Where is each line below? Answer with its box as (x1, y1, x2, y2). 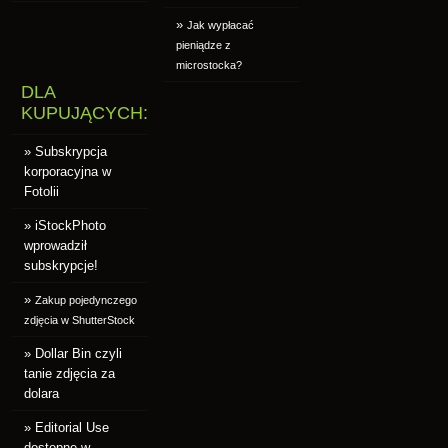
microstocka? (175, 58, 242, 71)
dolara (24, 385, 60, 401)
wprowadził (24, 237, 88, 253)
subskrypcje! (24, 257, 99, 273)
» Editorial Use (24, 419, 110, 435)
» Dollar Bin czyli (24, 345, 123, 361)
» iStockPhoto (24, 217, 107, 233)
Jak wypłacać (186, 18, 254, 31)
